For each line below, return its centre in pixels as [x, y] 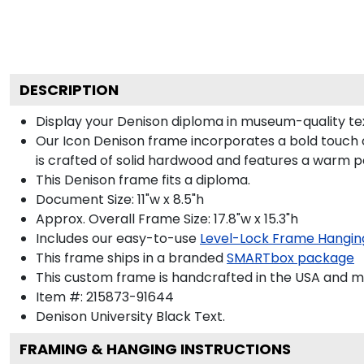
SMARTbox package [290, 258]
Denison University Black [113, 316]
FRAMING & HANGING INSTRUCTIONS [155, 349]
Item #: [61, 297]
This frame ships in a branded [130, 258]
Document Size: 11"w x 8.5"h [120, 199]
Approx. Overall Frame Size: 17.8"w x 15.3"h [167, 219]
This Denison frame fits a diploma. [143, 180]
